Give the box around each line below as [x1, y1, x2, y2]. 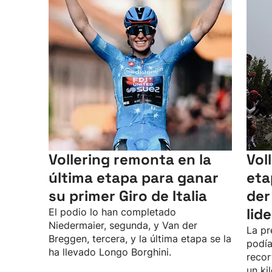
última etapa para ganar [49, 168, 219, 187]
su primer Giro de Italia [49, 186, 207, 205]
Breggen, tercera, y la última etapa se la [49, 233, 231, 245]
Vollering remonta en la [49, 150, 211, 169]
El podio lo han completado [49, 206, 176, 218]
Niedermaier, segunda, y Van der [49, 219, 197, 231]
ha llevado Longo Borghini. [49, 246, 171, 258]
